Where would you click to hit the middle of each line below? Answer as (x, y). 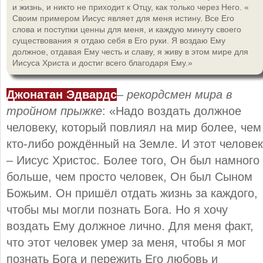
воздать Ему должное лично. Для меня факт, (130, 226)
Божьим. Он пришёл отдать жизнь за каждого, (132, 193)
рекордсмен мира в (179, 94)
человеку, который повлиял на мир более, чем (134, 127)
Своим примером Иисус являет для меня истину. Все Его (123, 18)
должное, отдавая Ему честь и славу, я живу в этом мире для (130, 51)
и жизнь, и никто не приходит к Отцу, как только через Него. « (131, 7)
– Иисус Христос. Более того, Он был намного (133, 160)
